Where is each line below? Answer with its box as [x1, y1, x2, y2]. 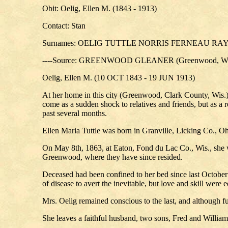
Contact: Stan [42, 21, 85, 30]
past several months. [42, 109, 107, 118]
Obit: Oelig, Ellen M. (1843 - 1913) [42, 4, 157, 13]
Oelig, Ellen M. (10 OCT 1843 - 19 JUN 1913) [42, 73, 195, 82]
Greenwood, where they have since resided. [42, 153, 183, 161]
